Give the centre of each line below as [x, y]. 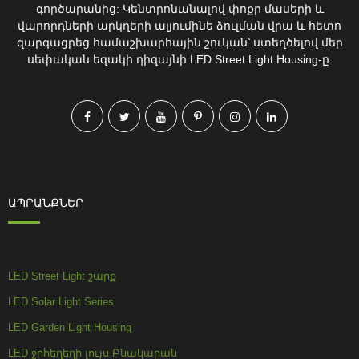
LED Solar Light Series [61, 301]
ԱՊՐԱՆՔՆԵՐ [46, 202]
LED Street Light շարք [62, 276]
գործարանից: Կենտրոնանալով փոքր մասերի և [179, 8]
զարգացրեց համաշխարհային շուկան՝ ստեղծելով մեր [179, 42]
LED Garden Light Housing [70, 327]
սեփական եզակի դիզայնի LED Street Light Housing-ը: [179, 59]
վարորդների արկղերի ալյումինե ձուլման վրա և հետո [179, 25]
